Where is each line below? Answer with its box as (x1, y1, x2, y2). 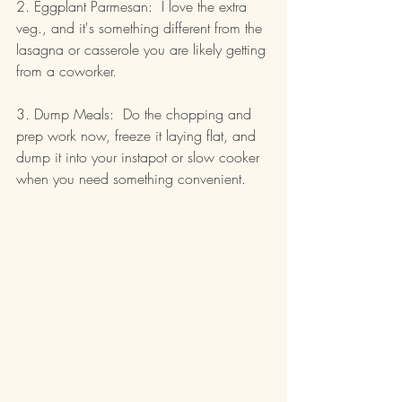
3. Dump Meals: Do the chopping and (16, 103, 256, 124)
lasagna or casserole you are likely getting (16, 39, 270, 59)
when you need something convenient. (16, 168, 246, 188)
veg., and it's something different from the (16, 17, 267, 38)
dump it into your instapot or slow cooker (16, 146, 264, 167)
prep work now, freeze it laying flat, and (16, 125, 260, 145)
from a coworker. (16, 60, 117, 81)
